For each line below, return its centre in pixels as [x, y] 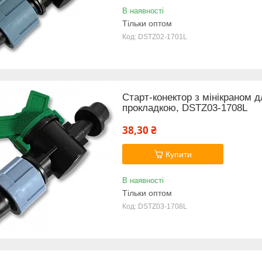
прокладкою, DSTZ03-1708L [185, 108]
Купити [178, 154]
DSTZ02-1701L [163, 37]
